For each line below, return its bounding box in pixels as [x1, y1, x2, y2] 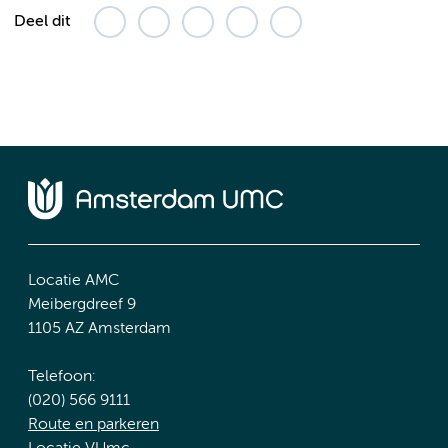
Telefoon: [28, 369, 96, 386]
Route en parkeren [28, 417, 159, 434]
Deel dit [14, 14, 70, 30]
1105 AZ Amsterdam [28, 321, 171, 338]
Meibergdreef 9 [28, 297, 136, 314]
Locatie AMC [28, 273, 119, 290]
